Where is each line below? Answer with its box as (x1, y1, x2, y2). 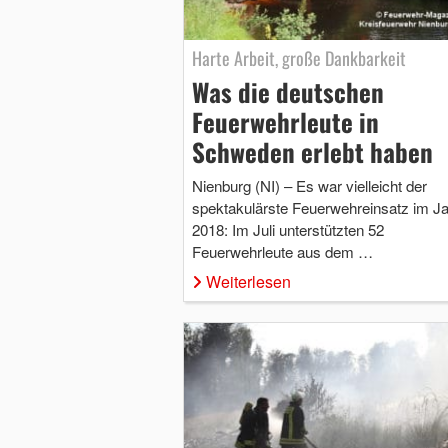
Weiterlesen (205, 270, 291, 294)
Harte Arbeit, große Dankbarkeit (191, 45, 406, 72)
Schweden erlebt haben (191, 133, 433, 171)
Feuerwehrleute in (191, 103, 379, 141)
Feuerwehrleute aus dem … (191, 241, 373, 263)
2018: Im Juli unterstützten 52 (191, 219, 384, 241)
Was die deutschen (191, 73, 384, 111)
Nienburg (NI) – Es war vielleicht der (191, 175, 427, 197)
